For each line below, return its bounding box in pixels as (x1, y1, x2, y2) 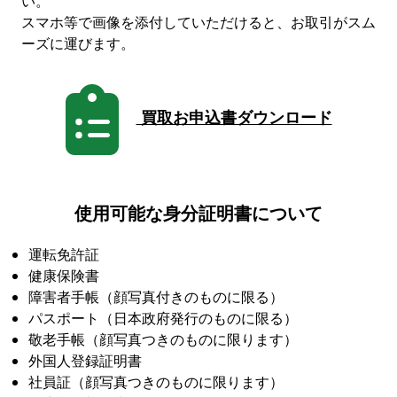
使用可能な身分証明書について (74, 199, 323, 226)
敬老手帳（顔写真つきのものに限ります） (28, 329, 298, 349)
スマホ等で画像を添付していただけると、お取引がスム (21, 12, 376, 32)
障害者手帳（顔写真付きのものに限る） (28, 286, 284, 307)
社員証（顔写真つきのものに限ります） (28, 371, 284, 392)
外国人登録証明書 (28, 350, 142, 370)
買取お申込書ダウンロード (136, 105, 332, 129)
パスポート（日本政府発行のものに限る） (28, 307, 298, 328)
